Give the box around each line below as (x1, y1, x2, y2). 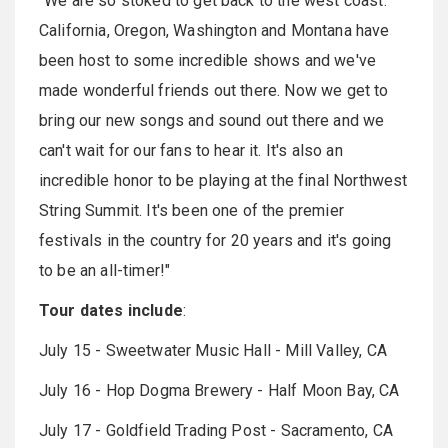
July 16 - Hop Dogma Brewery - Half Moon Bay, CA (39, 380, 400, 400)
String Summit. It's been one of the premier (39, 200, 344, 220)
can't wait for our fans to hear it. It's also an (39, 140, 343, 160)
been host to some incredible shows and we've (39, 50, 377, 70)
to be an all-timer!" (39, 260, 171, 280)
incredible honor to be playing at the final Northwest (39, 170, 408, 190)
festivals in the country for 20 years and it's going (39, 230, 392, 250)
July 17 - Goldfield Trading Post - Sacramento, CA (39, 420, 393, 440)
